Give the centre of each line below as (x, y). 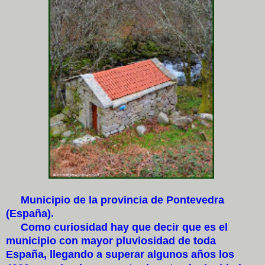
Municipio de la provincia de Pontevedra (115, 200)
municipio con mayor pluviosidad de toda (111, 240)
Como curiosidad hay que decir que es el (117, 227)
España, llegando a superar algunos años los (120, 254)
